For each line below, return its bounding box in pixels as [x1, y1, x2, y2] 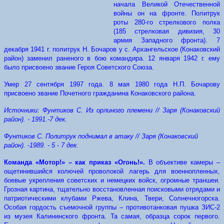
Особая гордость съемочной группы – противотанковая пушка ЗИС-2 [4, 203, 220, 211]
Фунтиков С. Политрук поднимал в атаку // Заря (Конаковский [4, 132, 198, 140]
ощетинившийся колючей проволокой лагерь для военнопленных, [4, 167, 220, 175]
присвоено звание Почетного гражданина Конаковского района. [4, 89, 196, 97]
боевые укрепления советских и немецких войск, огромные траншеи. [4, 176, 220, 184]
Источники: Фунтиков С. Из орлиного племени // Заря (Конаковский [4, 106, 220, 114]
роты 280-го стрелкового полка [113, 18, 220, 26]
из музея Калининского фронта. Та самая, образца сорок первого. [4, 212, 220, 220]
